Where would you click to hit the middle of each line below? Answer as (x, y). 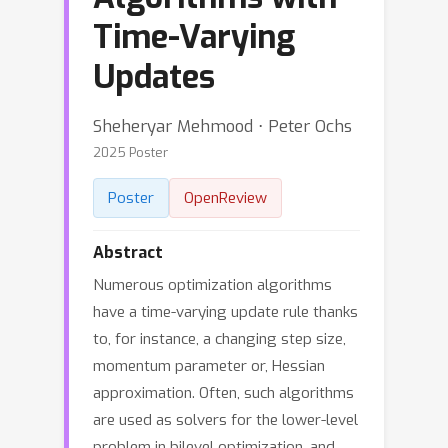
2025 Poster (130, 152)
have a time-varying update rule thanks (225, 312)
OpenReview (225, 198)
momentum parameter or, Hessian (209, 366)
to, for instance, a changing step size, (219, 339)
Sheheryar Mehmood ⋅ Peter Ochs (222, 126)
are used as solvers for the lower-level (225, 420)
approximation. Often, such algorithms (223, 393)
